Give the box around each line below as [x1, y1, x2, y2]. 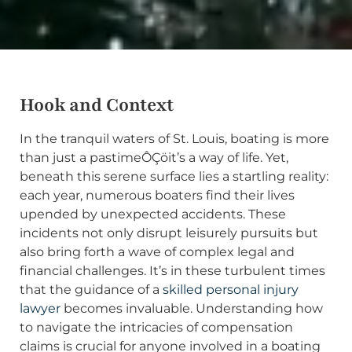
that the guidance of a [20, 281, 163, 297]
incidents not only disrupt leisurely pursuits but [20, 225, 318, 240]
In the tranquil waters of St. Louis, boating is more [20, 130, 329, 146]
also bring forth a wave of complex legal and [20, 244, 295, 259]
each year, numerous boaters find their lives [20, 187, 295, 203]
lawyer [20, 300, 60, 316]
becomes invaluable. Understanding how [60, 300, 323, 316]
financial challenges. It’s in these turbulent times [20, 262, 325, 278]
